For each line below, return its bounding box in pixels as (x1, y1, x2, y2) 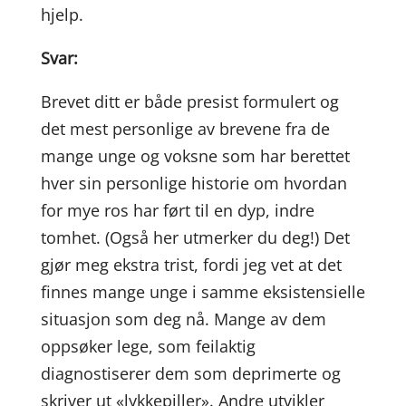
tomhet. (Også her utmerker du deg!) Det (40, 227, 350, 248)
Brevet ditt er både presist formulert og (40, 91, 339, 112)
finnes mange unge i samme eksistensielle (40, 281, 365, 303)
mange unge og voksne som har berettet (40, 145, 350, 167)
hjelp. (40, 4, 83, 25)
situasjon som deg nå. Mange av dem (40, 308, 326, 330)
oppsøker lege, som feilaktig (40, 335, 256, 357)
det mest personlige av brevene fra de (40, 118, 330, 140)
